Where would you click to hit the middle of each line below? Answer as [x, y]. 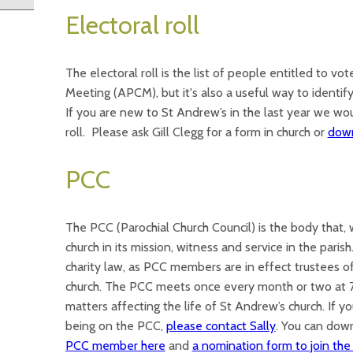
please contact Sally [221, 326]
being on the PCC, [115, 326]
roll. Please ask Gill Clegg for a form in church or [196, 132]
